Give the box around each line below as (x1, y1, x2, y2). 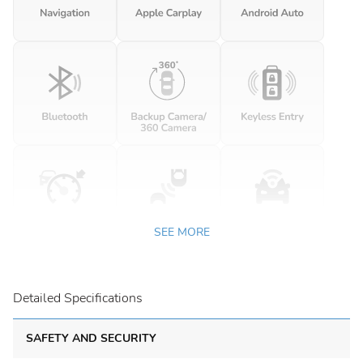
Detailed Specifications (13, 289, 143, 307)
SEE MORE (153, 224, 210, 240)
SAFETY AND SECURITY (26, 331, 156, 346)
